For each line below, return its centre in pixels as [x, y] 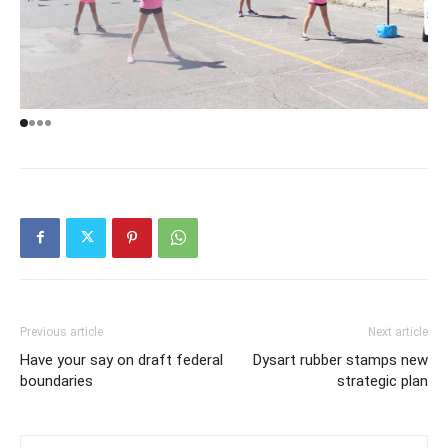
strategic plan [382, 380]
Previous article [61, 331]
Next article [398, 331]
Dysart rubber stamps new [340, 359]
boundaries [56, 380]
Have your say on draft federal [121, 359]
